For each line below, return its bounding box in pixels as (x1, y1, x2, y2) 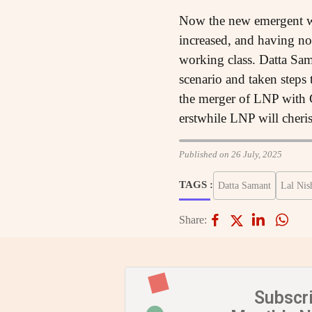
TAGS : (178, 179, 213, 191)
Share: (178, 214, 207, 226)
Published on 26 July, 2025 (178, 149, 282, 160)
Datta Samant (217, 180, 271, 192)
